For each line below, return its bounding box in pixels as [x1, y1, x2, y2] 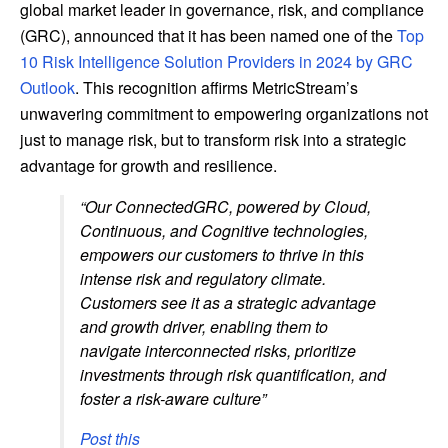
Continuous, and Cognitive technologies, [80, 218, 368, 242]
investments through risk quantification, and [80, 362, 386, 386]
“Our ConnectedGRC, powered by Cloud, [80, 194, 371, 218]
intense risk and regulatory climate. [80, 266, 326, 290]
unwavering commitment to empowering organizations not [20, 101, 428, 125]
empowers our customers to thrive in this [80, 242, 364, 266]
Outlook [20, 75, 75, 99]
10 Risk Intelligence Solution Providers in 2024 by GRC [20, 49, 413, 73]
